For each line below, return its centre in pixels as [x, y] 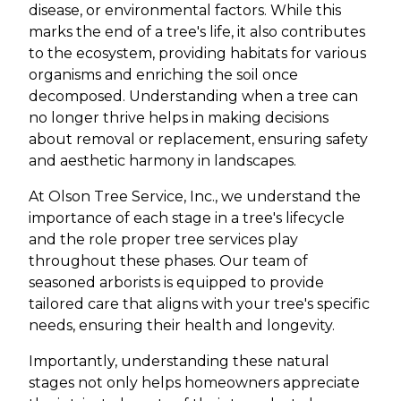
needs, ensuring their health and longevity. [182, 326]
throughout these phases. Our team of [168, 261]
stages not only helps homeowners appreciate [194, 383]
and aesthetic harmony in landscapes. [162, 161]
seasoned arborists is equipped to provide [176, 283]
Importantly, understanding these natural [179, 362]
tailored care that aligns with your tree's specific [199, 304]
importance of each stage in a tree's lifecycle [187, 218]
